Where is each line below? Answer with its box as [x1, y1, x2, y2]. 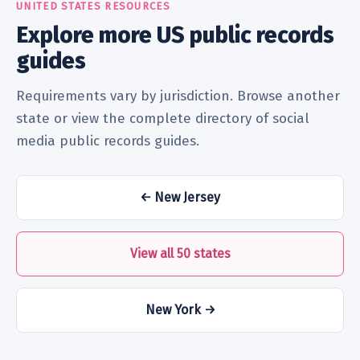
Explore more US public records [16, 22, 334, 49]
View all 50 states [129, 246, 231, 262]
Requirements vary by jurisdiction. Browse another [16, 88, 340, 105]
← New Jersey [140, 190, 220, 206]
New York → [145, 302, 215, 318]
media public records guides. [16, 133, 199, 150]
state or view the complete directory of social [16, 110, 309, 128]
